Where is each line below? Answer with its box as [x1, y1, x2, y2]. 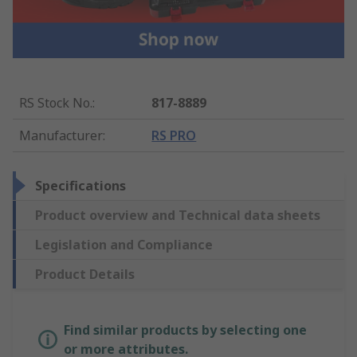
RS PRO [151, 126, 197, 144]
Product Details [35, 265, 135, 283]
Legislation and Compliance [35, 235, 213, 253]
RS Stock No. [19, 93, 92, 112]
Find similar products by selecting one [64, 320, 307, 339]
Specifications [35, 176, 126, 194]
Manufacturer [19, 126, 103, 144]
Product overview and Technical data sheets [35, 206, 320, 224]
